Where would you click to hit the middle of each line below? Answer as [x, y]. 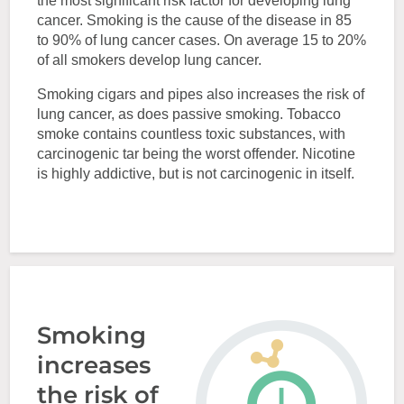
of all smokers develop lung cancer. [150, 60]
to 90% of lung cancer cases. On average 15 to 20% [202, 40]
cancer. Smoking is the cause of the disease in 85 [195, 20]
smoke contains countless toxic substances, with [192, 134]
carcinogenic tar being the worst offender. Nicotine [197, 154]
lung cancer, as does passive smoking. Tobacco [189, 114]
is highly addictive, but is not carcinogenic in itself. [196, 174]
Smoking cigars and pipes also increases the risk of [201, 94]
